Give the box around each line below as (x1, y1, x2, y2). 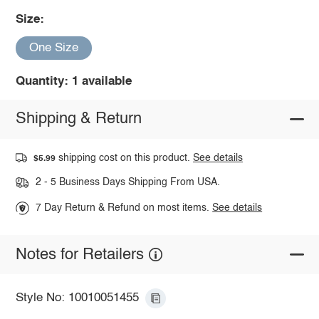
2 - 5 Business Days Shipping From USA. (35, 177, 220, 188)
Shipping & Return (15, 111, 142, 127)
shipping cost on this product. (56, 152, 194, 163)
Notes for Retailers (15, 246, 144, 263)
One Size (28, 41, 78, 54)
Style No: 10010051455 (15, 292, 139, 305)
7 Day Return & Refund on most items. (36, 203, 213, 214)
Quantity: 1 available (15, 75, 132, 88)
